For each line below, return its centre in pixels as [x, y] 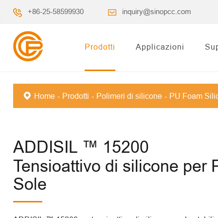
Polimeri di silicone [129, 96]
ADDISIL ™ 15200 [81, 147]
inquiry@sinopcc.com [156, 11]
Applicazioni [160, 46]
